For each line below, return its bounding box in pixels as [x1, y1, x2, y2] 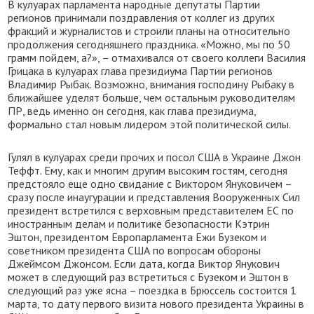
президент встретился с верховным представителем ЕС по [8, 203, 294, 217]
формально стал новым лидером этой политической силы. [8, 117, 292, 131]
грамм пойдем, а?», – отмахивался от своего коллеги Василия [8, 50, 306, 64]
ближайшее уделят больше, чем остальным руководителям [8, 90, 296, 104]
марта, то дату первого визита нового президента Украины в [8, 296, 305, 310]
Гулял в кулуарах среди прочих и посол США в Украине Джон [8, 150, 301, 164]
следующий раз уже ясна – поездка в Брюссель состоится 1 [8, 283, 297, 297]
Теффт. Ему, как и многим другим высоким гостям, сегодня [8, 163, 288, 177]
